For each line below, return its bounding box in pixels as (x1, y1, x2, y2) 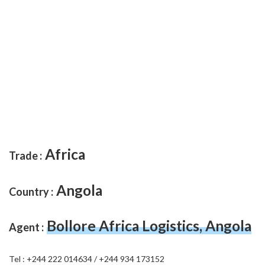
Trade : (9, 149, 42, 162)
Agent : (9, 221, 44, 234)
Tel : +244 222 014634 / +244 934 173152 (9, 253, 164, 264)
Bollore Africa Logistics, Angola (47, 217, 251, 234)
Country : (9, 185, 53, 198)
